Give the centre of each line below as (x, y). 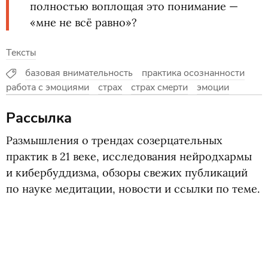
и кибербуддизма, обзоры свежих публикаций (127, 173)
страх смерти (159, 87)
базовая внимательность (79, 73)
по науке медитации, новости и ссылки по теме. (133, 189)
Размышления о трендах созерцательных (114, 140)
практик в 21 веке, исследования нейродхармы (129, 156)
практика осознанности (193, 73)
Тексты (21, 53)
